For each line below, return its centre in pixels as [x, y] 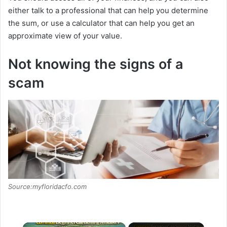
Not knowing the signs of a [96, 64]
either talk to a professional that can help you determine [108, 11]
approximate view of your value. [65, 36]
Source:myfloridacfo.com [47, 187]
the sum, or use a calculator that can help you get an [101, 23]
